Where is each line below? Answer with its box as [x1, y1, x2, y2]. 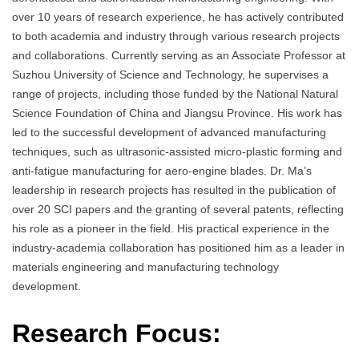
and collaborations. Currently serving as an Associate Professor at [12, 49, 345, 63]
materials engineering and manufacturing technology [12, 260, 279, 274]
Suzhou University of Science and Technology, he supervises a [12, 68, 329, 82]
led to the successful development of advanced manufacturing [12, 126, 326, 139]
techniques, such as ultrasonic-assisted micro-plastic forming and [12, 145, 342, 159]
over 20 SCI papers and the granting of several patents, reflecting [12, 203, 344, 216]
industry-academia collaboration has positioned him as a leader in [12, 241, 345, 255]
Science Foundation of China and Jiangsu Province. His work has [12, 107, 342, 120]
